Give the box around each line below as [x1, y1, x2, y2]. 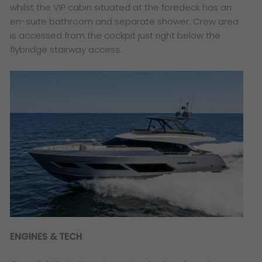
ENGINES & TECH [10, 230, 82, 243]
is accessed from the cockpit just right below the [10, 29, 221, 42]
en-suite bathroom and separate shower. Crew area [10, 15, 239, 28]
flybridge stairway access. [10, 43, 125, 56]
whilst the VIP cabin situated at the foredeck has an [10, 1, 232, 14]
